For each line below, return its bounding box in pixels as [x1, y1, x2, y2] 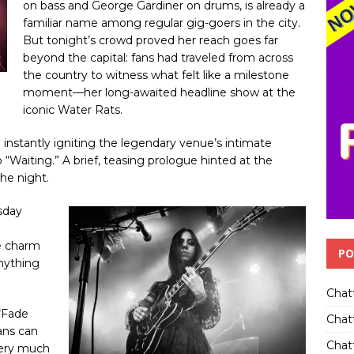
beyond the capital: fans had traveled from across [23, 50, 293, 65]
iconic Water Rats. [23, 102, 122, 117]
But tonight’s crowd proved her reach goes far [23, 32, 278, 47]
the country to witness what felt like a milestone [23, 67, 289, 82]
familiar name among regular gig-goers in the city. [23, 15, 300, 30]
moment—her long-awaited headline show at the [23, 85, 296, 100]
